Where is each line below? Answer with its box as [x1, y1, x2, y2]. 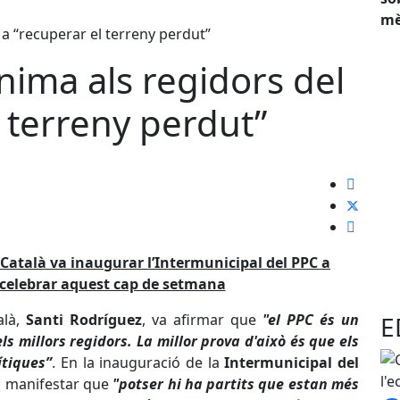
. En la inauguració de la [52, 353, 225, 373]
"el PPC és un [262, 310, 359, 330]
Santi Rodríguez [26, 310, 142, 330]
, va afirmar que [142, 310, 262, 330]
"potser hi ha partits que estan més [112, 374, 360, 395]
